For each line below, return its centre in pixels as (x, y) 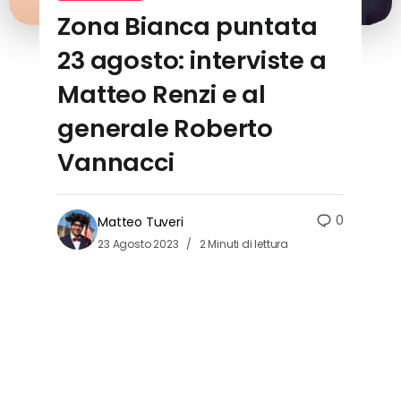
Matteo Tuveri (141, 222)
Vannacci (116, 163)
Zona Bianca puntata (188, 27)
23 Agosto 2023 (140, 244)
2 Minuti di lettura (243, 244)
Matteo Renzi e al (162, 95)
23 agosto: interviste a (192, 61)
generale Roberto (166, 129)
